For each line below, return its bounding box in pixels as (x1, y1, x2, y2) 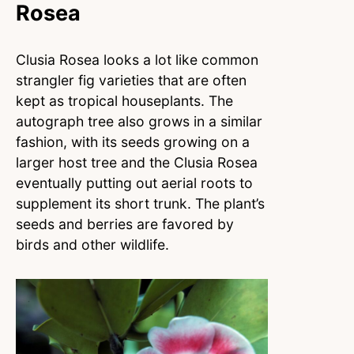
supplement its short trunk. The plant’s (16, 195, 265, 213)
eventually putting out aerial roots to (16, 175, 253, 192)
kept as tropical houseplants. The (16, 92, 233, 110)
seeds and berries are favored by (16, 216, 234, 233)
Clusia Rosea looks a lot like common (16, 51, 258, 69)
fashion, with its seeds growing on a (16, 134, 250, 151)
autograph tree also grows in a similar (16, 113, 262, 130)
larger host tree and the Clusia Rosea (16, 154, 258, 171)
